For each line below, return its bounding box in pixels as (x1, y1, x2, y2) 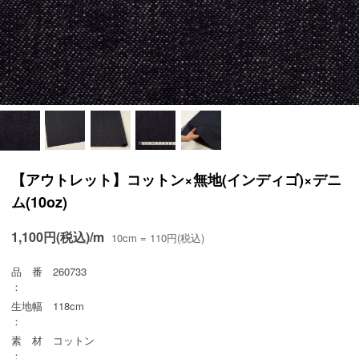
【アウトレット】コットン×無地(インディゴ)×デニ (11, 169, 341, 191)
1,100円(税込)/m (11, 228, 107, 247)
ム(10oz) (11, 192, 67, 213)
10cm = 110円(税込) (111, 230, 204, 246)
